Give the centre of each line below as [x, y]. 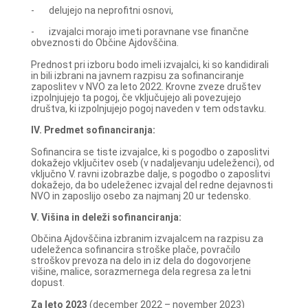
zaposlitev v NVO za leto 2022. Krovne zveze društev [146, 86]
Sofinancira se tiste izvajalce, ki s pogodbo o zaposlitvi [150, 152]
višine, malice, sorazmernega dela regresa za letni [141, 272]
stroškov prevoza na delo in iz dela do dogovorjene [141, 261]
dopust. [47, 283]
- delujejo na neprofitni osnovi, [102, 10]
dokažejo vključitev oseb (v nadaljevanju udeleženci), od [152, 163]
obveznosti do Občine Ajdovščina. [104, 43]
